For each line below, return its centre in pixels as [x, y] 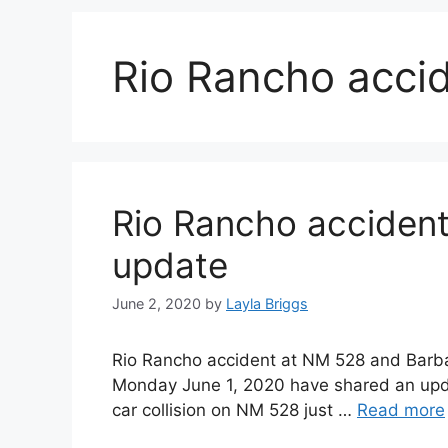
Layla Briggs [267, 304]
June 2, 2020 [156, 304]
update [170, 265]
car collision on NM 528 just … [234, 410]
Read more [401, 410]
